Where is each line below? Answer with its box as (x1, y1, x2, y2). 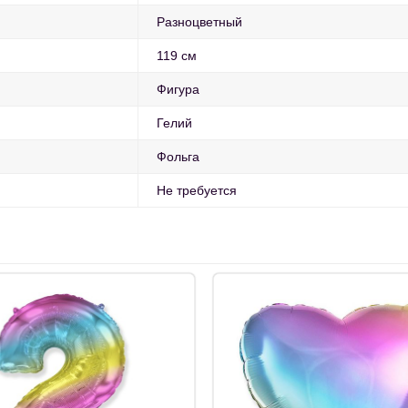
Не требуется (157, 183, 237, 199)
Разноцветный (157, 15, 242, 30)
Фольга (157, 149, 199, 165)
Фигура (157, 82, 199, 97)
